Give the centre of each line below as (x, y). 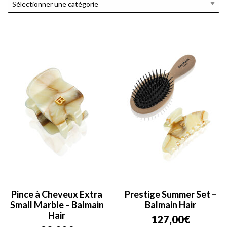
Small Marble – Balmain (57, 205)
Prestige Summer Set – (170, 194)
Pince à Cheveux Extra (57, 194)
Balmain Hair (170, 205)
